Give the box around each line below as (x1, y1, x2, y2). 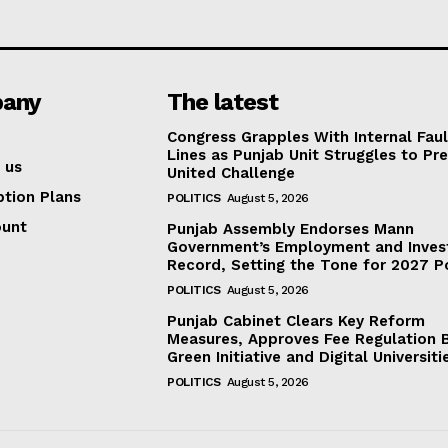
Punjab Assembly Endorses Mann (167, 220, 415, 239)
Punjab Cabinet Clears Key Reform (167, 312, 426, 331)
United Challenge (167, 164, 296, 183)
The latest (167, 88, 279, 117)
